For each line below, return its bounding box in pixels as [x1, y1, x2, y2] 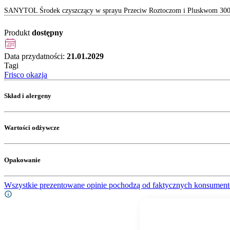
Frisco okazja [4, 70, 47, 79]
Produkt [4, 28, 32, 37]
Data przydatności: [4, 51, 67, 61]
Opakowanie [4, 156, 41, 164]
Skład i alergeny [4, 91, 51, 100]
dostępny [32, 28, 63, 37]
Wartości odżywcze [4, 124, 60, 132]
